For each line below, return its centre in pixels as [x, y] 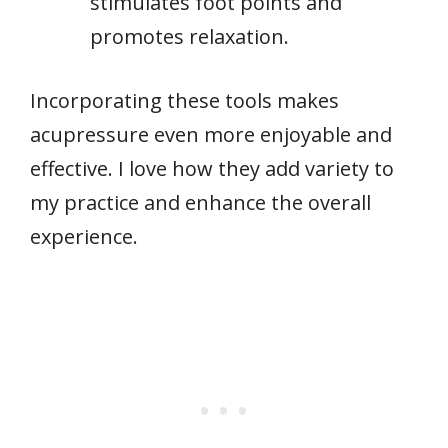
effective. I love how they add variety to [212, 168]
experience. [84, 236]
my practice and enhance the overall [200, 202]
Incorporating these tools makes [184, 100]
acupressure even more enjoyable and [211, 134]
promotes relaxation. [189, 36]
